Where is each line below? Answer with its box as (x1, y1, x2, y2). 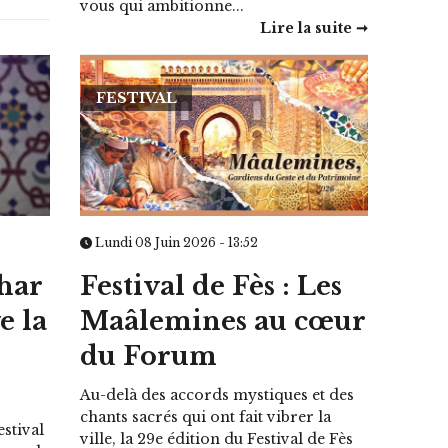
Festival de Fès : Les (80, 271, 343, 303)
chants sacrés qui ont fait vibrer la (80, 408, 332, 427)
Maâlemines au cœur (80, 306, 367, 338)
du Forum (80, 341, 218, 373)
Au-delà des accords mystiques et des (80, 386, 355, 405)
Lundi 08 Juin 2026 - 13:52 (92, 235, 259, 251)
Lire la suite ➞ (259, 18, 368, 37)
